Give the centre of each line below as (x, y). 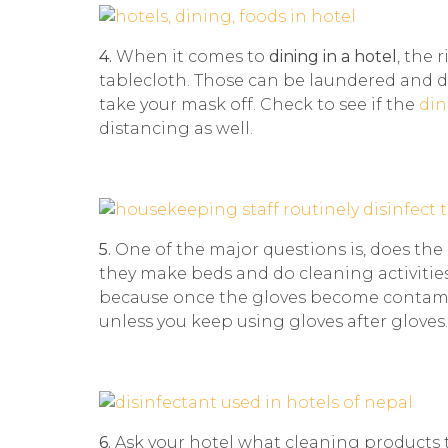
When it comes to (190, 57)
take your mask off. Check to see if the (257, 105)
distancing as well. (176, 129)
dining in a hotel (331, 57)
